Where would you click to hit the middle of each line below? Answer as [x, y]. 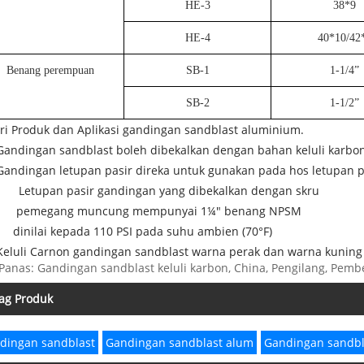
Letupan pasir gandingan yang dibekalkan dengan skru [169, 191]
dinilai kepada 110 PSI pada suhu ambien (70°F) [143, 232]
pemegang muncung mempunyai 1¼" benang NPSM [159, 211]
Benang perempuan [50, 71]
